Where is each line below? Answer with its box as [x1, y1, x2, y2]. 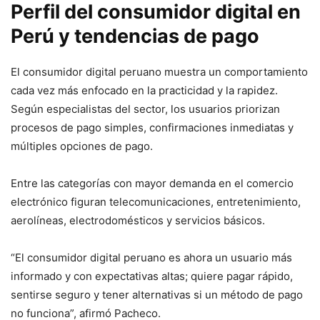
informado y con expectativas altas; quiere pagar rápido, [11, 269, 293, 284]
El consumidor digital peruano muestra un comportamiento [11, 65, 308, 79]
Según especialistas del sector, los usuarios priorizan [11, 102, 280, 116]
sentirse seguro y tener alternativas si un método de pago [11, 288, 303, 302]
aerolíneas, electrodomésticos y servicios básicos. [11, 214, 265, 228]
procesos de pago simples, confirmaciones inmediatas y [11, 121, 294, 135]
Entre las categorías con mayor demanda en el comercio [11, 176, 294, 191]
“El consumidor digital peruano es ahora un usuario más [11, 251, 292, 265]
